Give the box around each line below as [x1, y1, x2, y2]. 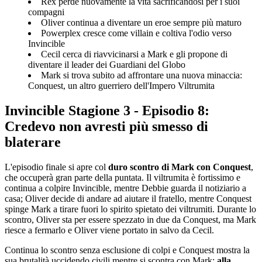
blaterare [5, 134, 61, 150]
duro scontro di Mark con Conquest [108, 161, 251, 172]
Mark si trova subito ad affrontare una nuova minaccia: [41, 70, 242, 80]
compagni [28, 6, 64, 17]
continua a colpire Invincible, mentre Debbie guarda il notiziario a [5, 182, 246, 193]
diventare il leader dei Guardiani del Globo [28, 59, 185, 70]
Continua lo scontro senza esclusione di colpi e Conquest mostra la [5, 244, 250, 255]
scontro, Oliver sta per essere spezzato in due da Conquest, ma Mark [5, 214, 256, 225]
